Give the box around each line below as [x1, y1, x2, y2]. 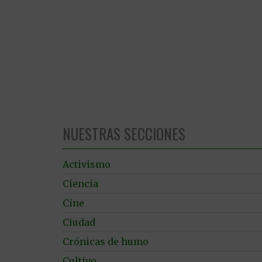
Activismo [63, 158, 111, 170]
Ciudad [63, 216, 95, 228]
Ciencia [63, 177, 98, 189]
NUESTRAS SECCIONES [63, 122, 185, 144]
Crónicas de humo [63, 235, 149, 247]
